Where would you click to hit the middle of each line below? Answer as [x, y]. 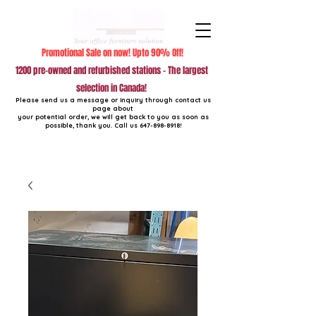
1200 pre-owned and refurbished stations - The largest [111, 70]
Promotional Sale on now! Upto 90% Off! [112, 53]
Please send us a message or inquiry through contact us [113, 100]
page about [113, 108]
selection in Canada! [111, 88]
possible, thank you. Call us [92, 125]
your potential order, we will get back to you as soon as [113, 117]
